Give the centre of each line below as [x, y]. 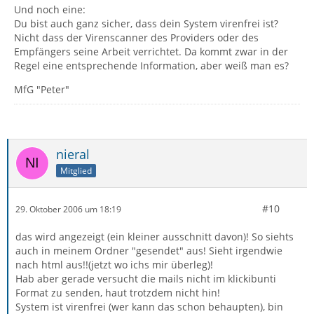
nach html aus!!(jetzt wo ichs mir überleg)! [114, 265]
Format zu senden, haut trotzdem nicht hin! [118, 293]
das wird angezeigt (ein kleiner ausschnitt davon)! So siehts [155, 237]
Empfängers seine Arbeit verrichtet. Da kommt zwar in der [151, 52]
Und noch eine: [50, 9]
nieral [73, 154]
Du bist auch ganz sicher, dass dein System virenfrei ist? [146, 23]
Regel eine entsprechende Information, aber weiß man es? [151, 66]
